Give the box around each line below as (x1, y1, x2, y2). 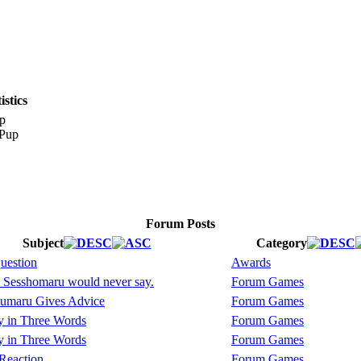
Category (255, 236, 307, 251)
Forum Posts (146, 217, 215, 231)
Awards (231, 255, 271, 270)
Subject (22, 236, 64, 251)
